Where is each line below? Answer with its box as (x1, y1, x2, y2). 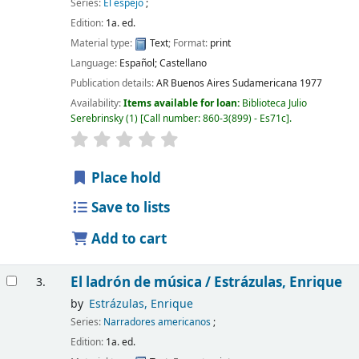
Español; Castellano (119, 55, 207, 71)
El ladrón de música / (70, 272, 214, 293)
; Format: (167, 35, 210, 50)
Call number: (143, 111, 203, 127)
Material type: (70, 35, 135, 50)
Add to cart (88, 229, 167, 250)
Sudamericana (232, 76, 297, 91)
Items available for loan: (123, 96, 242, 111)
